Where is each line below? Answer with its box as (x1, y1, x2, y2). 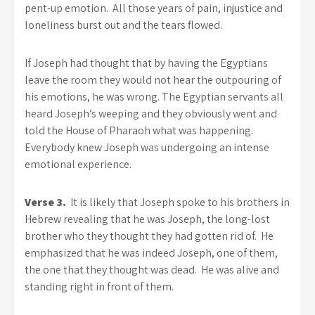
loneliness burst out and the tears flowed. (25, 18, 222, 32)
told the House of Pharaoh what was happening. (25, 123, 255, 138)
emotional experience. (25, 157, 131, 172)
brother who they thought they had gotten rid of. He (25, 229, 274, 243)
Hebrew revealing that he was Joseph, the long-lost (25, 212, 270, 226)
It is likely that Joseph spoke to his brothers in (66, 195, 290, 210)
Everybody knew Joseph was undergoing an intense (25, 140, 269, 155)
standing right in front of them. (25, 279, 174, 294)
